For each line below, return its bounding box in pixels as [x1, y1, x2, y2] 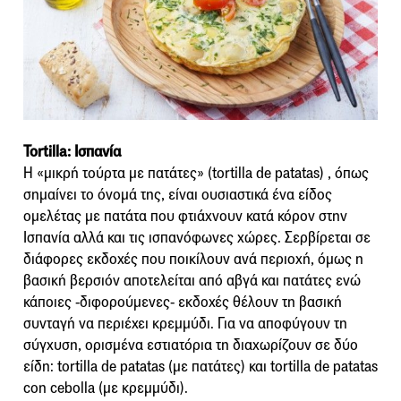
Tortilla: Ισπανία [23, 141, 121, 161]
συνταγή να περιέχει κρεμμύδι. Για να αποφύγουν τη [23, 313, 347, 333]
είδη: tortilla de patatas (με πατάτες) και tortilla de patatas [23, 356, 378, 376]
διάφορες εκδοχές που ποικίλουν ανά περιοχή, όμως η [23, 249, 363, 269]
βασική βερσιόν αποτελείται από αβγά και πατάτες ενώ [23, 270, 361, 290]
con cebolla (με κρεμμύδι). [23, 378, 188, 397]
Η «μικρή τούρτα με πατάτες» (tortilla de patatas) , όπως [23, 163, 369, 183]
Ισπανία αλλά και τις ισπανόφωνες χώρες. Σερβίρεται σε [23, 227, 371, 247]
